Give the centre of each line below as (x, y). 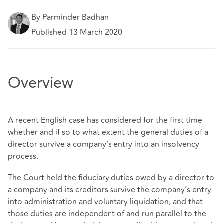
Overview (41, 84)
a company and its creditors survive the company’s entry (110, 190)
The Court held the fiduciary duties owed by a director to (111, 178)
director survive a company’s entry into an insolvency (104, 145)
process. (23, 157)
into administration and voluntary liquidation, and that (105, 202)
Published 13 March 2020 (77, 33)
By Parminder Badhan (70, 17)
